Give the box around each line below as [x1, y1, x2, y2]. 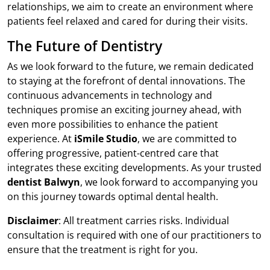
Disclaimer [7, 214, 58, 228]
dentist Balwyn [7, 175, 80, 189]
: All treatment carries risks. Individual [58, 214, 229, 228]
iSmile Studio [74, 132, 137, 146]
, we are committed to [137, 132, 237, 146]
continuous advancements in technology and [7, 89, 212, 102]
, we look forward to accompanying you [80, 175, 258, 189]
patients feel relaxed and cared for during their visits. [7, 14, 248, 28]
